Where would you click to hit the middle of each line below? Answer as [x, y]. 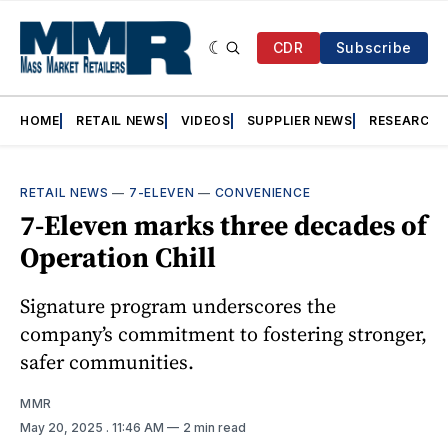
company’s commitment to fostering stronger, [223, 334]
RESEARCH [404, 121]
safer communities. [107, 362]
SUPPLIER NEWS [299, 121]
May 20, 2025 [63, 428]
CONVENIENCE [262, 193]
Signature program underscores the [178, 306]
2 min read [214, 428]
